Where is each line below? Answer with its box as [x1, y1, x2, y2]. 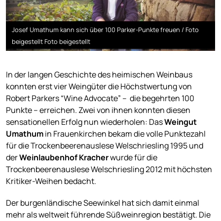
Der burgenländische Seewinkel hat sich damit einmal [6, 197, 199, 209]
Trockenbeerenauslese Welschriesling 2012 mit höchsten [6, 164, 212, 175]
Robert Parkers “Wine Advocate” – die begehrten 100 [6, 93, 194, 104]
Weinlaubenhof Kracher [19, 152, 110, 163]
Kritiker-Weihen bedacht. [6, 176, 98, 187]
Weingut [164, 116, 197, 128]
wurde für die [110, 152, 157, 163]
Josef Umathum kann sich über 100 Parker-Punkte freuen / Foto [12, 25, 199, 35]
